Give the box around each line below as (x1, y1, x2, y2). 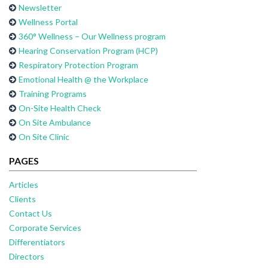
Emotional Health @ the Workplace (19, 74, 148, 84)
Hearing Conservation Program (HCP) (19, 45, 158, 56)
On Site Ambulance (19, 117, 91, 127)
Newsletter (19, 2, 62, 13)
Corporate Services (9, 222, 81, 233)
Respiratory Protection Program (19, 60, 138, 70)
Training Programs (19, 89, 87, 99)
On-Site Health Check (19, 103, 101, 113)
